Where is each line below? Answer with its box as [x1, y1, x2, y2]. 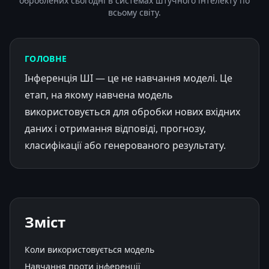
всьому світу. [108, 6, 161, 18]
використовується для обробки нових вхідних [25, 104, 240, 118]
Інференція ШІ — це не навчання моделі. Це [25, 71, 232, 85]
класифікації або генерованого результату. [25, 138, 226, 152]
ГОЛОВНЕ [25, 52, 67, 64]
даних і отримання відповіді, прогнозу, [25, 121, 206, 135]
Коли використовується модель [25, 243, 154, 255]
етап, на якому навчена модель [25, 88, 173, 101]
